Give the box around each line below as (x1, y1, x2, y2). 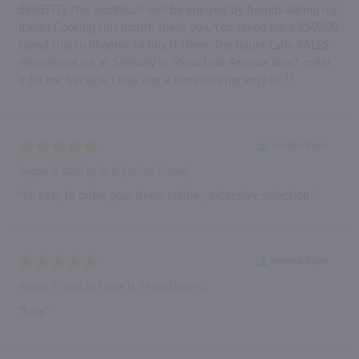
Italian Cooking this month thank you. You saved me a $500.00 (18, 18, 338, 38)
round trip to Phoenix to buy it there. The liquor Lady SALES (18, 35, 329, 55)
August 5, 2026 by (18, 278, 99, 296)
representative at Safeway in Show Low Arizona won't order (18, 53, 331, 73)
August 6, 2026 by (18, 163, 99, 180)
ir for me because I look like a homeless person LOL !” (18, 71, 293, 91)
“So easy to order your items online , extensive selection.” (18, 186, 315, 206)
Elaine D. (99, 278, 136, 296)
